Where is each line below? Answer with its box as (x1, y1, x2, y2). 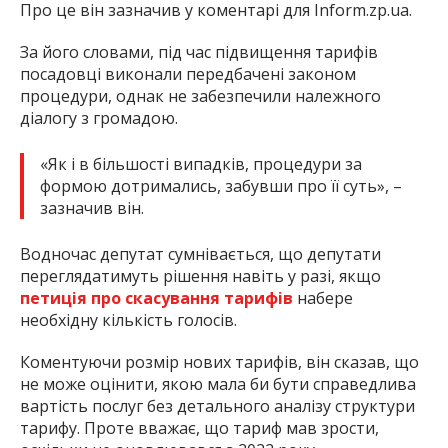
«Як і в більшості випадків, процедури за (40, 153, 362, 176)
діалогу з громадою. (20, 107, 178, 130)
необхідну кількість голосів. (20, 309, 237, 332)
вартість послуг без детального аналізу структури (20, 395, 415, 418)
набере (293, 287, 353, 310)
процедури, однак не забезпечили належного (20, 85, 381, 108)
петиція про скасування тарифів (20, 287, 293, 310)
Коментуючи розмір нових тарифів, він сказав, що (20, 351, 419, 374)
